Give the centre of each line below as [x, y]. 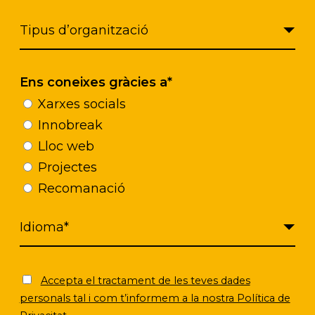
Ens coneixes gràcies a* [96, 83]
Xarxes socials [82, 104]
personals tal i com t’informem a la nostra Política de [155, 298]
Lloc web [66, 147]
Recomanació [81, 189]
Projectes [67, 168]
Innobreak [70, 126]
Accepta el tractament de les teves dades [145, 281]
